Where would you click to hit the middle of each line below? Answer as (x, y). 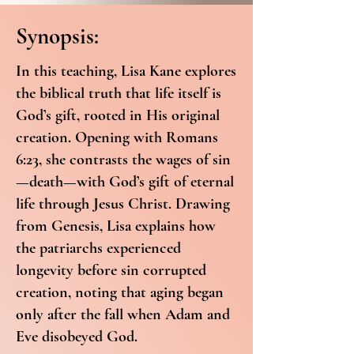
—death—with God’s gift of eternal (125, 182)
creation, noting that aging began (120, 292)
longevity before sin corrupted (111, 270)
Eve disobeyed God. (77, 337)
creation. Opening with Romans (117, 137)
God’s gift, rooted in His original (118, 115)
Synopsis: (57, 36)
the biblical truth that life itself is (119, 93)
